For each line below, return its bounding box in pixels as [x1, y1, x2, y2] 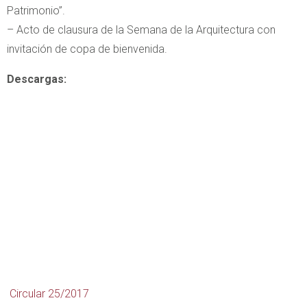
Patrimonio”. [7, 3, 65, 17]
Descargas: [7, 72, 66, 86]
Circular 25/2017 [10, 287, 89, 301]
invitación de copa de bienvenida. [7, 42, 167, 56]
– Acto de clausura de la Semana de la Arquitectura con [7, 23, 275, 36]
